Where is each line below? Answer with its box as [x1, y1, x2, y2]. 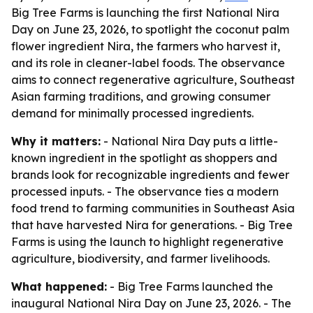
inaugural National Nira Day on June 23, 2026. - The [11, 296, 291, 310]
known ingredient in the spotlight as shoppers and [11, 151, 277, 165]
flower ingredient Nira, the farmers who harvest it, [11, 39, 280, 53]
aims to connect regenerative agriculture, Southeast [11, 73, 295, 87]
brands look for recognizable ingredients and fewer [11, 168, 289, 182]
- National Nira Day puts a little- [101, 134, 278, 148]
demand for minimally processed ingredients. [11, 106, 254, 120]
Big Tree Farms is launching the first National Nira [11, 6, 279, 20]
